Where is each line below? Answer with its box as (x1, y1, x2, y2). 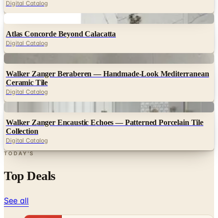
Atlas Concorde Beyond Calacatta (6, 29, 116, 38)
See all (4, 195, 29, 205)
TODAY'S (4, 150, 35, 157)
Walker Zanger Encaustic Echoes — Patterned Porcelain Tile (6, 118, 203, 127)
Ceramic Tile (6, 78, 48, 87)
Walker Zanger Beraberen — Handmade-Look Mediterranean (6, 69, 209, 78)
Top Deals (4, 168, 55, 183)
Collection (6, 127, 38, 135)
